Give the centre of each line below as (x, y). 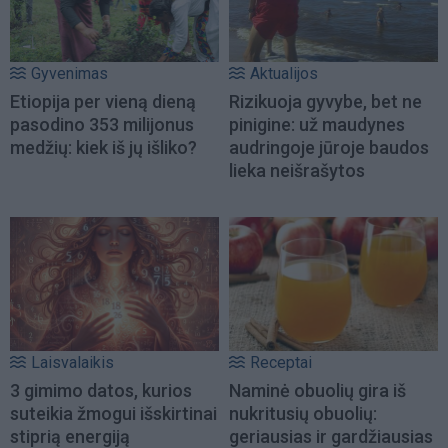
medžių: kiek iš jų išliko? (103, 147)
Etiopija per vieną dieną (103, 101)
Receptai (281, 362)
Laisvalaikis (72, 362)
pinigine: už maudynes (317, 124)
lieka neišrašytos (297, 170)
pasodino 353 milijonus (102, 124)
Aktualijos (284, 73)
